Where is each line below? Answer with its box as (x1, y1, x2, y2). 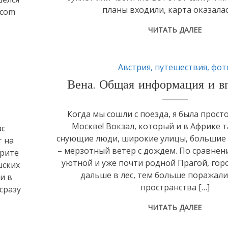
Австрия (118, 62, 151, 73)
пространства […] (140, 182, 210, 193)
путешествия (155, 62, 208, 73)
